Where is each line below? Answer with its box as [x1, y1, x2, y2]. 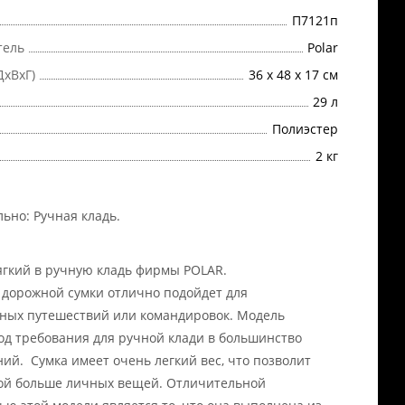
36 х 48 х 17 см [248, 66, 338, 83]
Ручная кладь [33, 207, 117, 224]
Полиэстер [271, 120, 338, 137]
